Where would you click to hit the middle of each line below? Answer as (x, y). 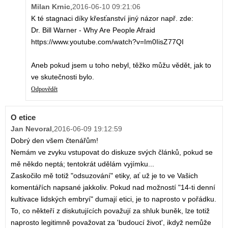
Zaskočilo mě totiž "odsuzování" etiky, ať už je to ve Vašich (104, 176)
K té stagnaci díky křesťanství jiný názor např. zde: (112, 19)
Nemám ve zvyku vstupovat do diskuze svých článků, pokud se (112, 152)
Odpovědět (44, 89)
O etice (23, 118)
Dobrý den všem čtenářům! (54, 141)
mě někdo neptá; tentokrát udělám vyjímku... (82, 164)
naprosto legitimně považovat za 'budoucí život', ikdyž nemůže (111, 223)
